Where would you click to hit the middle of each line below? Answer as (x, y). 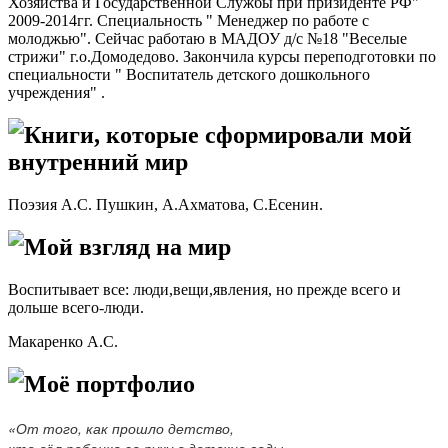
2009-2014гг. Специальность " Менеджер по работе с (188, 21)
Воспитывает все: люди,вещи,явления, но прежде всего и (204, 289)
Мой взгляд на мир (127, 246)
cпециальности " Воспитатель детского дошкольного (189, 75)
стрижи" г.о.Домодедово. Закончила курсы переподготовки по (222, 57)
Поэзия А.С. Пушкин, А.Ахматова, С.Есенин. (167, 204)
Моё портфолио (109, 383)
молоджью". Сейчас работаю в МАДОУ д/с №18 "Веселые (207, 39)
